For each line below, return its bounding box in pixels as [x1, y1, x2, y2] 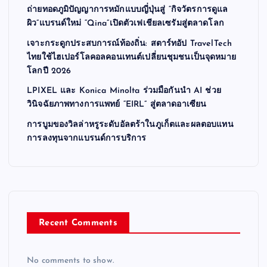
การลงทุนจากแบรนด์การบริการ [27, 133, 147, 143]
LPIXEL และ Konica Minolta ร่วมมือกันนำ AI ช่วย [27, 86, 221, 96]
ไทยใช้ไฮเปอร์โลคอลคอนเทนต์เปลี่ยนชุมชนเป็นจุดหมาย [27, 52, 236, 62]
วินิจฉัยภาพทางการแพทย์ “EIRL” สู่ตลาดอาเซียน [27, 100, 207, 110]
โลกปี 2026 [27, 66, 72, 76]
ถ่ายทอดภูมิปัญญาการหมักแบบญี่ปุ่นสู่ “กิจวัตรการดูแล [27, 5, 228, 15]
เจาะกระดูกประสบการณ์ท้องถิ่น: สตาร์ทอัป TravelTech [27, 39, 232, 48]
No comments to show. [27, 256, 114, 265]
